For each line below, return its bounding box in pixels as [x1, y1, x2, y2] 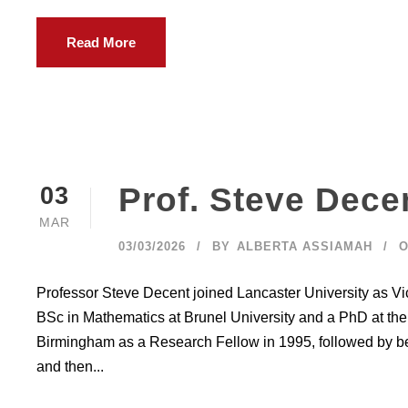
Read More [66, 35, 136, 50]
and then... [36, 359, 104, 374]
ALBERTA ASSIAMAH [237, 240, 372, 253]
